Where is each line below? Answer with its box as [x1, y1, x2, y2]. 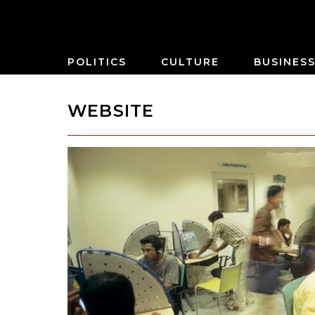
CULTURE [161, 56, 219, 68]
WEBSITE [67, 101, 155, 121]
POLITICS [67, 56, 127, 68]
